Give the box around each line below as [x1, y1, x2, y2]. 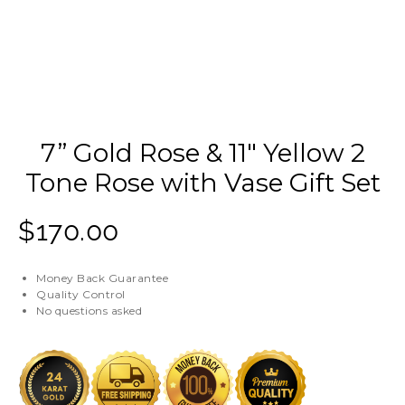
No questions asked [36, 304, 143, 318]
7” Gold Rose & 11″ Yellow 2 [40, 137, 365, 169]
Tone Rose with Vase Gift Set [24, 167, 381, 199]
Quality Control [36, 287, 126, 302]
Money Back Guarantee [36, 271, 169, 286]
